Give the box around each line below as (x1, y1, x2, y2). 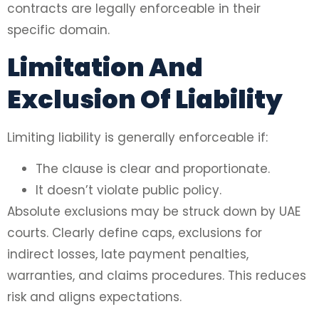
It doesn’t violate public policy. (36, 182, 221, 199)
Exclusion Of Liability (7, 81, 283, 117)
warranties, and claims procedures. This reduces (7, 267, 306, 284)
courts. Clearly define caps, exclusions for (7, 224, 262, 241)
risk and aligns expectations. (7, 288, 182, 305)
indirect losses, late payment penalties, (7, 246, 249, 263)
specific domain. (7, 21, 110, 39)
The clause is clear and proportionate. (36, 160, 270, 177)
